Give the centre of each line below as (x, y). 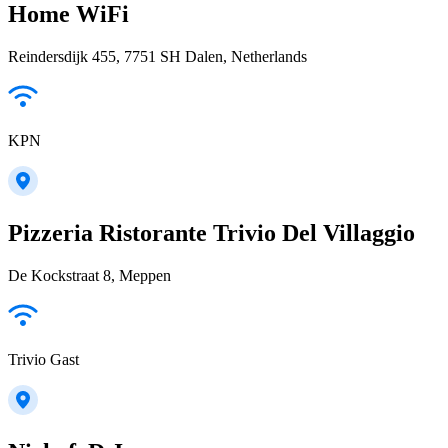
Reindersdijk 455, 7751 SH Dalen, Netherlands (157, 57)
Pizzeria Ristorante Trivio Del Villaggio (211, 233)
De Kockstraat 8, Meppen (89, 275)
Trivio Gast (43, 359)
